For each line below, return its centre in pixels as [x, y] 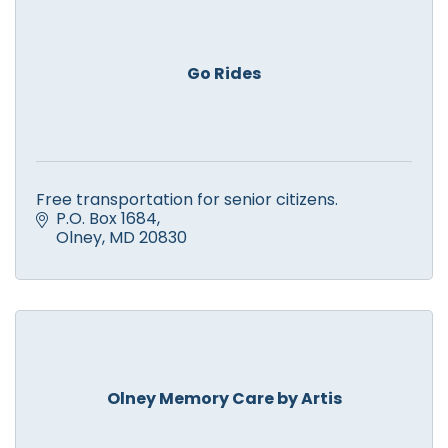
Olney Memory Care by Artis [224, 398]
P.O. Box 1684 [106, 218]
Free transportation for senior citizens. [187, 199]
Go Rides [224, 73]
